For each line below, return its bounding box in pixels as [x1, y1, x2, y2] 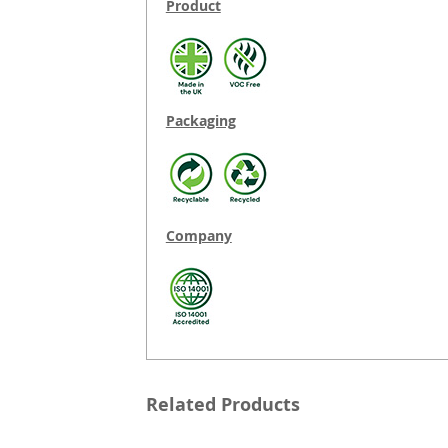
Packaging [165, 111, 236, 131]
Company [165, 226, 232, 246]
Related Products [145, 392, 300, 418]
